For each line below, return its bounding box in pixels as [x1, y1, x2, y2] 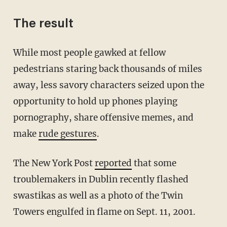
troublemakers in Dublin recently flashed [13, 173, 188, 185]
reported [94, 157, 132, 169]
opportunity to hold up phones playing [13, 95, 177, 107]
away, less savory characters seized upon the [13, 79, 204, 91]
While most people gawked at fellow [13, 47, 22, 58]
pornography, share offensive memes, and [13, 111, 194, 123]
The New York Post [19, 157, 95, 169]
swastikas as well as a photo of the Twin [13, 190, 183, 201]
